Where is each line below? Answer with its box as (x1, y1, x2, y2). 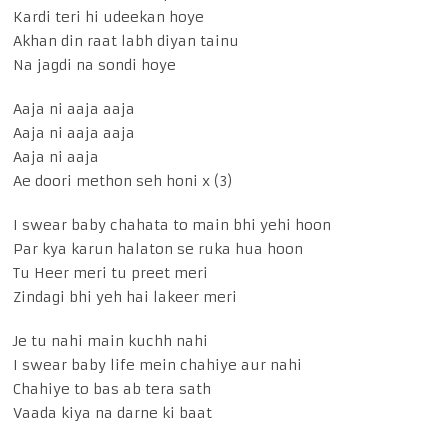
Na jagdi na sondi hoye (13, 56, 177, 75)
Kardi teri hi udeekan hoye (13, 8, 205, 27)
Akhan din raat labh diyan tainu (13, 32, 240, 51)
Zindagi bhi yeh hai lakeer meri (13, 288, 238, 307)
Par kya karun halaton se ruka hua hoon (13, 240, 304, 259)
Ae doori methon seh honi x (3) (13, 172, 234, 191)
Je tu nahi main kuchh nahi (13, 332, 209, 351)
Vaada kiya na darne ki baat (13, 404, 213, 423)
